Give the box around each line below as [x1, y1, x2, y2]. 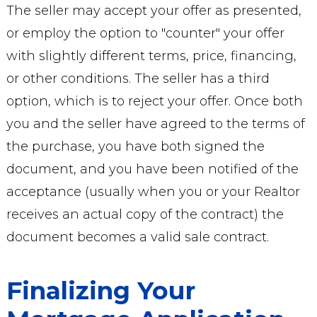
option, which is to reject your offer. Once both [6, 93, 303, 109]
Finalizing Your [6, 276, 195, 306]
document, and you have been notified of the [6, 161, 299, 177]
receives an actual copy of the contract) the [6, 207, 284, 222]
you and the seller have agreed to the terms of [6, 116, 305, 132]
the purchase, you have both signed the [6, 139, 265, 154]
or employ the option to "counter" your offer [6, 25, 284, 41]
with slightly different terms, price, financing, [6, 48, 296, 64]
